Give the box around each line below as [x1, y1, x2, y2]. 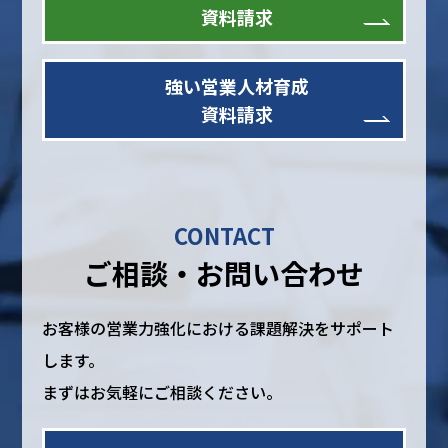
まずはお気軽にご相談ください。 [42, 380, 283, 405]
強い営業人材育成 [164, 73, 309, 100]
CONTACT [173, 219, 275, 252]
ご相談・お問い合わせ [84, 253, 364, 294]
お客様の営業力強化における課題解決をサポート [42, 316, 395, 341]
